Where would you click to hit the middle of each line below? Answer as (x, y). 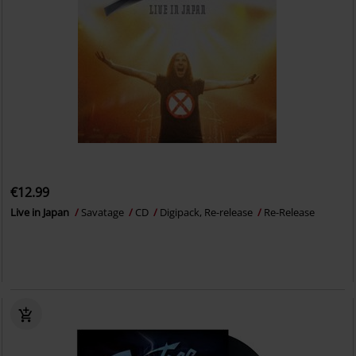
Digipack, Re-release (208, 213)
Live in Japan (41, 213)
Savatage (104, 213)
